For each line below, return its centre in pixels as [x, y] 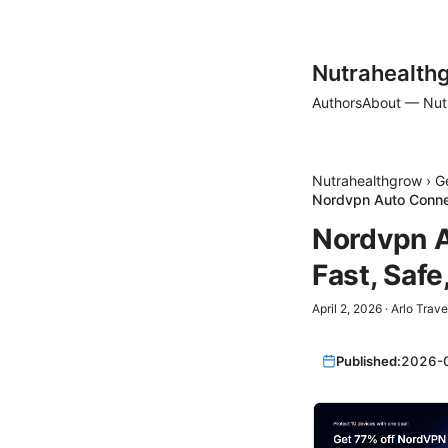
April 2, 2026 [347, 308]
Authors [337, 102]
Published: [369, 360]
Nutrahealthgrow [367, 180]
